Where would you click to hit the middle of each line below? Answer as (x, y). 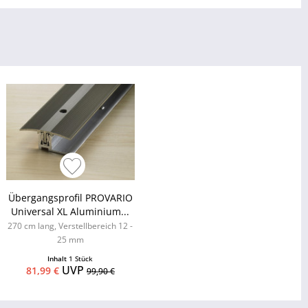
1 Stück (81, 259)
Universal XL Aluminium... (70, 212)
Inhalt (58, 259)
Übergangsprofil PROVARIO (70, 198)
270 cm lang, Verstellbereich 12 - (70, 226)
